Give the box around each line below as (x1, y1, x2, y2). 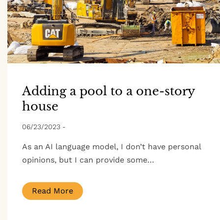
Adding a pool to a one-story (22, 84, 194, 98)
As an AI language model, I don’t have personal (22, 142, 201, 151)
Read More (32, 186, 73, 195)
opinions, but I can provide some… (22, 155, 154, 165)
